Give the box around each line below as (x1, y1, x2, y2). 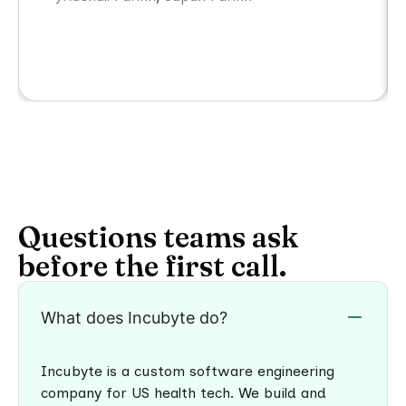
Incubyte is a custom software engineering (41, 362, 334, 380)
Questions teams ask (18, 218, 298, 255)
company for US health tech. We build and (41, 383, 326, 401)
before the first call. (18, 247, 286, 284)
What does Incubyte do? (41, 307, 227, 327)
